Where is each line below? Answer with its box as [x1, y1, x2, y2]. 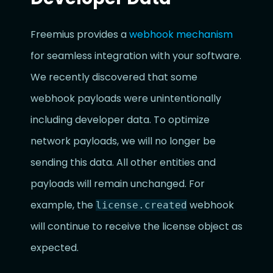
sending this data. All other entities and [30, 155, 216, 169]
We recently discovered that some [30, 70, 197, 84]
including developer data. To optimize [30, 113, 210, 127]
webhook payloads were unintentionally [30, 91, 221, 105]
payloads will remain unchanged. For [30, 177, 205, 191]
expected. [30, 241, 79, 255]
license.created [96, 199, 187, 211]
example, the [30, 198, 96, 212]
